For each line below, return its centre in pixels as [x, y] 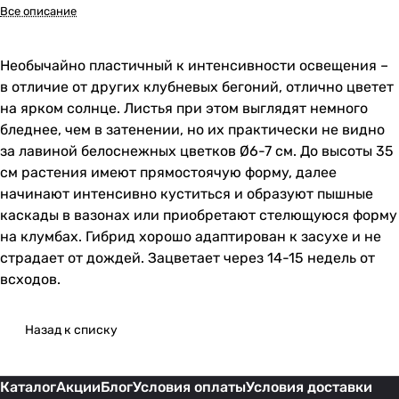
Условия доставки [309, 387]
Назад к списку [71, 330]
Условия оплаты [189, 387]
